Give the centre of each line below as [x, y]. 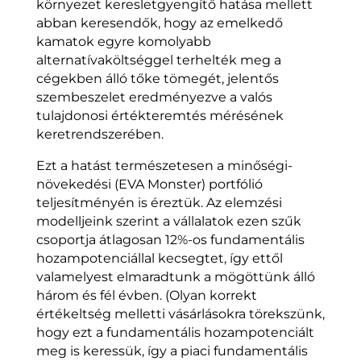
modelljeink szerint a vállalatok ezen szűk [168, 222]
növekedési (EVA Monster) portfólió [149, 185]
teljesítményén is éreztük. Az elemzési [159, 203]
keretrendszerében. [100, 135]
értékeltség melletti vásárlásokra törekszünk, [180, 314]
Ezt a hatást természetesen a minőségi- [164, 166]
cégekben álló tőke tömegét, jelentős [157, 79]
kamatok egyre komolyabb [123, 42]
